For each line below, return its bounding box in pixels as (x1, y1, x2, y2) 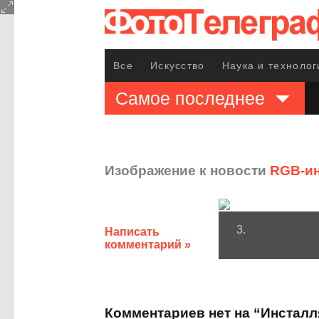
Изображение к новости (105, 162, 270, 178)
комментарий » (105, 239, 191, 251)
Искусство (150, 60, 205, 71)
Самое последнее (115, 88, 265, 108)
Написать (105, 226, 159, 238)
